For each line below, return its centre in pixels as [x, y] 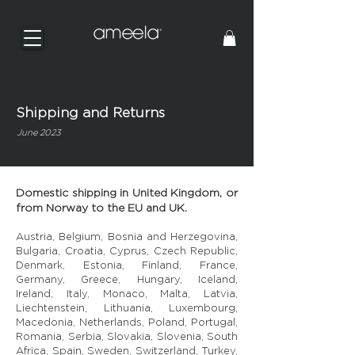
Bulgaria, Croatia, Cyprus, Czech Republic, [127, 251]
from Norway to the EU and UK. [101, 208]
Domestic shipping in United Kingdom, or [127, 193]
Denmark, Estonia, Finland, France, [127, 265]
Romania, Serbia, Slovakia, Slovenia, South [127, 337]
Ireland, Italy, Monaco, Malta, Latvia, [127, 294]
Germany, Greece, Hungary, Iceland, [127, 280]
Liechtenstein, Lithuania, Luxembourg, [127, 308]
